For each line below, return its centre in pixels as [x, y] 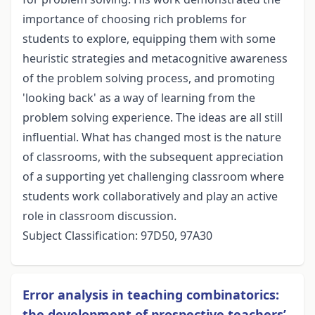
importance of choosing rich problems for [135, 19]
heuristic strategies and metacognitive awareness [155, 59]
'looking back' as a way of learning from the [139, 98]
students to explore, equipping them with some [149, 39]
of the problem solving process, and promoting [149, 78]
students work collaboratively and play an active [150, 197]
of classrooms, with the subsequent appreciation [153, 157]
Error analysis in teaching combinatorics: [151, 295]
